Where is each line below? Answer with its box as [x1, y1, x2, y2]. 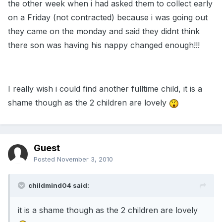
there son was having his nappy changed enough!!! [8, 40, 200, 51]
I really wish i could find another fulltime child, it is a [8, 84, 202, 94]
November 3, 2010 [57, 155, 113, 164]
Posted [34, 155, 57, 164]
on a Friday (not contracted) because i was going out [8, 12, 208, 23]
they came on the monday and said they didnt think [8, 26, 200, 37]
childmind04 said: [28, 181, 89, 190]
